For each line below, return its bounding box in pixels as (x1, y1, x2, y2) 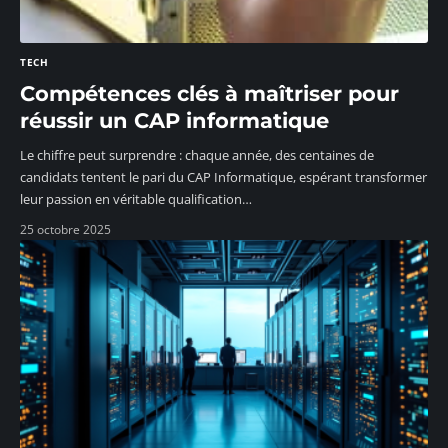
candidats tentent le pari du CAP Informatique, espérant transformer (20, 168, 427, 187)
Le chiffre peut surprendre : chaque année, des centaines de (20, 146, 374, 165)
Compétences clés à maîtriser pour (20, 81, 399, 107)
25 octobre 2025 (20, 221, 111, 239)
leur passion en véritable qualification (20, 190, 242, 209)
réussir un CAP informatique (20, 108, 329, 134)
